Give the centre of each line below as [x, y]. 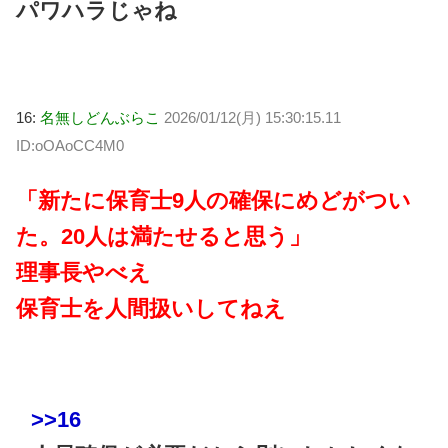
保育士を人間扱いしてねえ [151, 308]
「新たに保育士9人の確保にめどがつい [213, 200]
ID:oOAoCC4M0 [70, 146]
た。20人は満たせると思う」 [163, 236]
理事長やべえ [83, 272]
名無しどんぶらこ [100, 118]
